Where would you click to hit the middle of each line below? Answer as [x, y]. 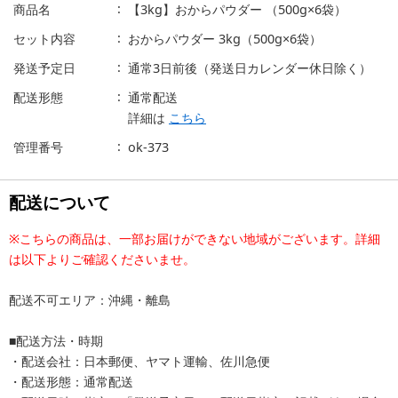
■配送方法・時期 [56, 341]
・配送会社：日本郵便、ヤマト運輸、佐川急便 [139, 362]
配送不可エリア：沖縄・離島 [90, 300]
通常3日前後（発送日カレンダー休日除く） [250, 68]
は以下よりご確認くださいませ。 [102, 259]
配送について [60, 203]
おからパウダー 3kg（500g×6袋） [225, 39]
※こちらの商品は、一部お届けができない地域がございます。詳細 [195, 239]
